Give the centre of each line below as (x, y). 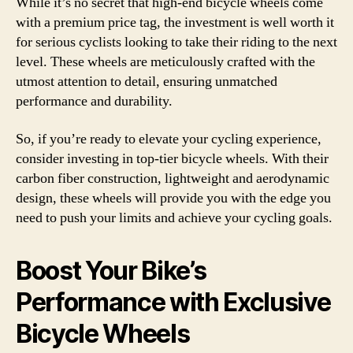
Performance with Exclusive (173, 302)
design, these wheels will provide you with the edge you (173, 198)
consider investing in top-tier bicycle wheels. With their (172, 158)
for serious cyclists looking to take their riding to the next (176, 42)
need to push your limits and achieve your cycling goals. (174, 217)
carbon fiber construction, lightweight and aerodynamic (173, 178)
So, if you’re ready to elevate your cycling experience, (169, 139)
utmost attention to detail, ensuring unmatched (147, 82)
